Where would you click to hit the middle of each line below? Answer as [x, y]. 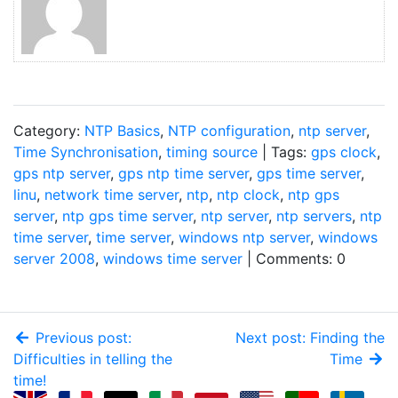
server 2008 [54, 259]
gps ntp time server [183, 173]
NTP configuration [229, 131]
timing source [212, 152]
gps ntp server [62, 173]
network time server [111, 195]
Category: [49, 131]
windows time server [173, 259]
